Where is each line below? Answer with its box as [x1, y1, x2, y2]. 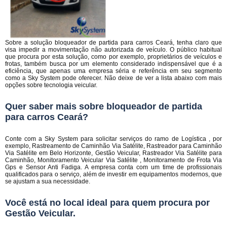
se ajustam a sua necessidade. [5, 178, 90, 185]
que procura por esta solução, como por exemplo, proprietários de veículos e [5, 53, 222, 60]
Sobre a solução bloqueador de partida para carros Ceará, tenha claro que [5, 39, 222, 46]
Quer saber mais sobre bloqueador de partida [5, 101, 202, 111]
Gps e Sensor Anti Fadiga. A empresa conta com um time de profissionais [5, 164, 222, 171]
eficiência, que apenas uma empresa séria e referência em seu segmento [5, 67, 222, 74]
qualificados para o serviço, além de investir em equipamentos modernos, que [5, 171, 222, 178]
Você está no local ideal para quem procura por [5, 198, 210, 208]
